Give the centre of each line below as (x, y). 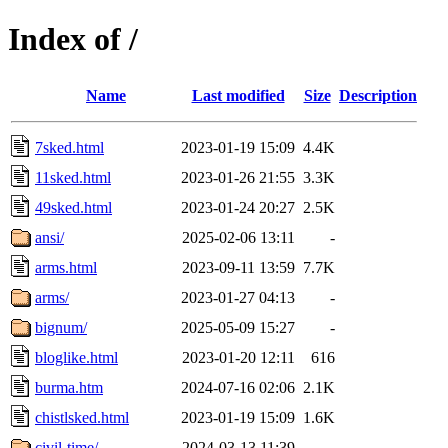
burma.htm (69, 387)
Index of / (73, 39)
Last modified (238, 95)
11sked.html (73, 177)
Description (378, 95)
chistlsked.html (82, 417)
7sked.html (69, 147)
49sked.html (73, 207)
